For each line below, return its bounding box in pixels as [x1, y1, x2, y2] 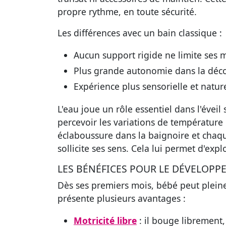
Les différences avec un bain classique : [58, 27, 222, 39]
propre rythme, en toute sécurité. [58, 6, 197, 18]
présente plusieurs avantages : [58, 192, 186, 205]
